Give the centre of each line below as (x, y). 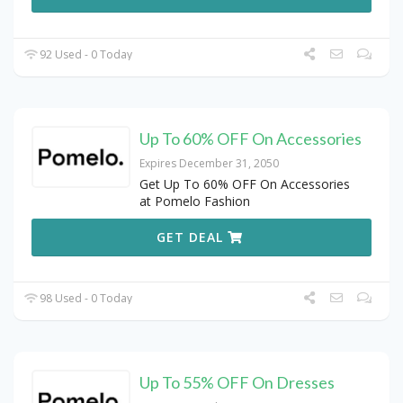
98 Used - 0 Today (85, 299)
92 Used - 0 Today (85, 55)
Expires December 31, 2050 (209, 164)
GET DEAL (193, 237)
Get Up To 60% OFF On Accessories (245, 184)
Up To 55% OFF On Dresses (237, 383)
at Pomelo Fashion (195, 201)
